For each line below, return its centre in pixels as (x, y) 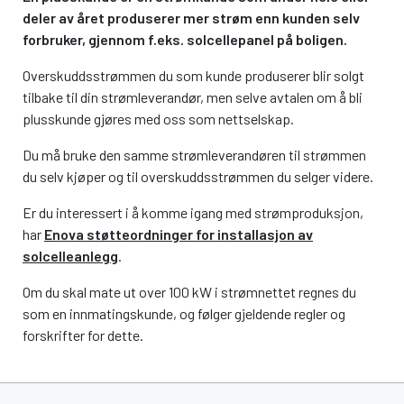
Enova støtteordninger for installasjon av (179, 234)
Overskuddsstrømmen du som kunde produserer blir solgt (193, 75)
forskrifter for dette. (83, 335)
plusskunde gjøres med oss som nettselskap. (160, 119)
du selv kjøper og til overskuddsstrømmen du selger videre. (198, 176)
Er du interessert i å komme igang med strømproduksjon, (193, 212)
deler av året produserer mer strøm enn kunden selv (191, 18)
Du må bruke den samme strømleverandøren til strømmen (194, 155)
